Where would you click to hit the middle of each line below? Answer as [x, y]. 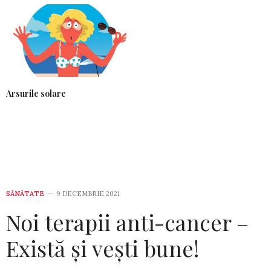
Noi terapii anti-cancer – [127, 222]
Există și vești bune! [103, 248]
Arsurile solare [36, 93]
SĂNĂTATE [25, 193]
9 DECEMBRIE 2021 [88, 193]
